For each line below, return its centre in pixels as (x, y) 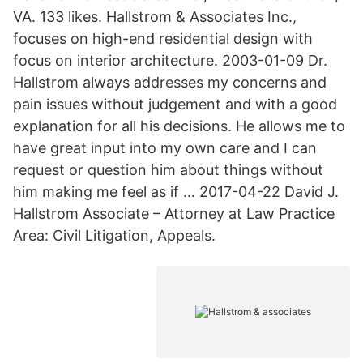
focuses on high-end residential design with (163, 38)
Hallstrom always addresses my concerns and (170, 82)
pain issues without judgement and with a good (175, 104)
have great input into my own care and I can (165, 148)
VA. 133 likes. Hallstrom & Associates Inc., (155, 17)
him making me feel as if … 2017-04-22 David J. (176, 192)
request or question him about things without (168, 170)
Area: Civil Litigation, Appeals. (114, 235)
